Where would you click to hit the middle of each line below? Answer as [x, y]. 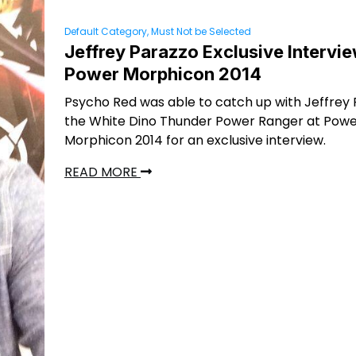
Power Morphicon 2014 [163, 74]
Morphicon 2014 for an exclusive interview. [195, 140]
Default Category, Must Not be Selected [158, 31]
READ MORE [103, 172]
